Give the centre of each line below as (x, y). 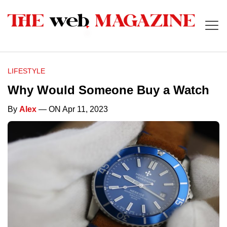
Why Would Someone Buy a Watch (108, 90)
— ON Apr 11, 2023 (72, 109)
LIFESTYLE (26, 71)
